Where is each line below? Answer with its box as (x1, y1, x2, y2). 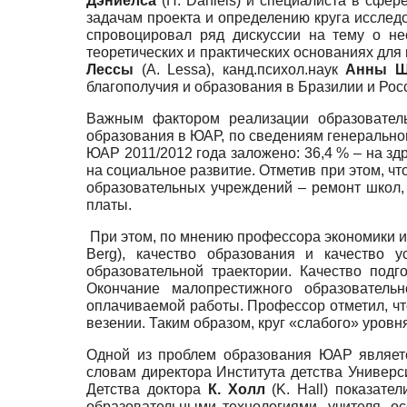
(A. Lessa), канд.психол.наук (134, 62, 346, 78)
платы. (86, 197, 132, 213)
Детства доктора (86, 382, 208, 398)
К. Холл (207, 382, 265, 398)
